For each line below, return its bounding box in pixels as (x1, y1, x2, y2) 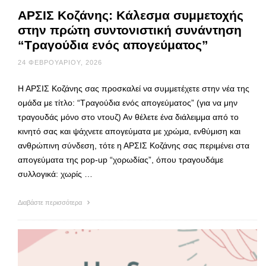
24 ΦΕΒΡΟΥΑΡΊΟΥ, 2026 (18, 58, 102, 66)
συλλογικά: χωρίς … (18, 169, 93, 179)
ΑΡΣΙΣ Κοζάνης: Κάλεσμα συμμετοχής (18, 8, 243, 22)
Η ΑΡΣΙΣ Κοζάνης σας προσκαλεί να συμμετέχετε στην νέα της (18, 83, 249, 93)
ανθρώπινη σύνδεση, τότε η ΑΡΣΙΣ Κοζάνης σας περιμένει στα (18, 140, 249, 150)
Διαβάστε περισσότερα (18, 198, 84, 206)
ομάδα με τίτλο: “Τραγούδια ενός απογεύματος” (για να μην (18, 97, 237, 107)
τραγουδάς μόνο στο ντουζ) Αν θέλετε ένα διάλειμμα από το (18, 112, 239, 122)
